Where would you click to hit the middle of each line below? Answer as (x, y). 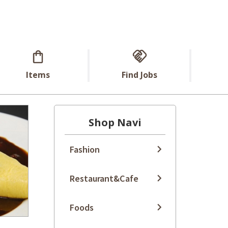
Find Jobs (139, 75)
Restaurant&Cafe (104, 178)
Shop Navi (115, 123)
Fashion (85, 149)
